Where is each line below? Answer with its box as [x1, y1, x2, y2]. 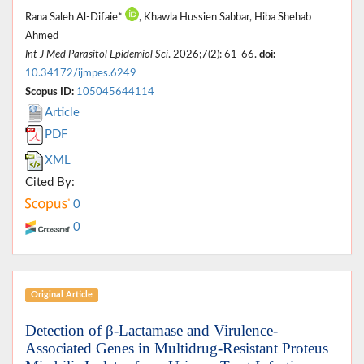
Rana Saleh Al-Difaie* [25, 11, 125, 22]
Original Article [30, 290, 93, 300]
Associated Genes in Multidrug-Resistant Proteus [25, 339, 328, 357]
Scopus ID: [25, 86, 74, 97]
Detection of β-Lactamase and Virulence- [25, 321, 278, 339]
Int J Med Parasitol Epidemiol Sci [25, 49, 168, 59]
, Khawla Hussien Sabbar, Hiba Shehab [139, 11, 311, 22]
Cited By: [25, 175, 75, 188]
